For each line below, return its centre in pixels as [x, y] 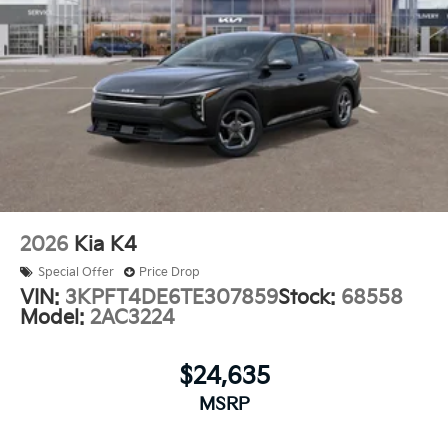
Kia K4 [105, 244]
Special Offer [76, 272]
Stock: [309, 297]
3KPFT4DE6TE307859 [171, 297]
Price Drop [169, 272]
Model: [55, 317]
